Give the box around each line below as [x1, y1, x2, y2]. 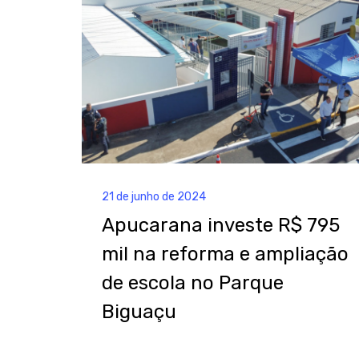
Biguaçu [102, 301, 176, 324]
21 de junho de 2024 [102, 190, 206, 204]
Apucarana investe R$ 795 [102, 214, 340, 237]
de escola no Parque [102, 272, 284, 295]
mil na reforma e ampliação [102, 243, 349, 266]
